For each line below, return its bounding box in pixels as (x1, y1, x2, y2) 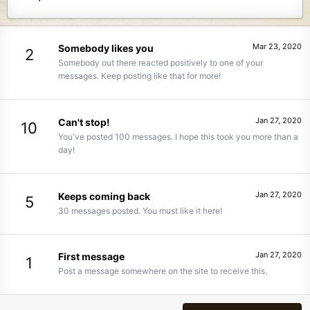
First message (58, 250, 125, 263)
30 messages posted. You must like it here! (58, 205, 222, 216)
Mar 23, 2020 (253, 42, 302, 52)
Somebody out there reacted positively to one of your (58, 57, 263, 69)
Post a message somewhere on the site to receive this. (58, 266, 267, 277)
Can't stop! (58, 116, 110, 128)
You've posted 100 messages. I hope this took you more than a (58, 131, 298, 142)
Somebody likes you (58, 42, 154, 55)
